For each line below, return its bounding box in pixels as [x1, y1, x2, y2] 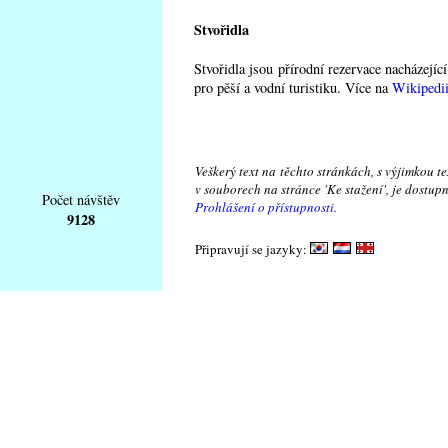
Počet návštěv [42, 190, 120, 209]
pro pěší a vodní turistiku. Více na [194, 78, 392, 98]
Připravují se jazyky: [195, 240, 310, 258]
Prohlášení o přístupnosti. [195, 198, 337, 216]
